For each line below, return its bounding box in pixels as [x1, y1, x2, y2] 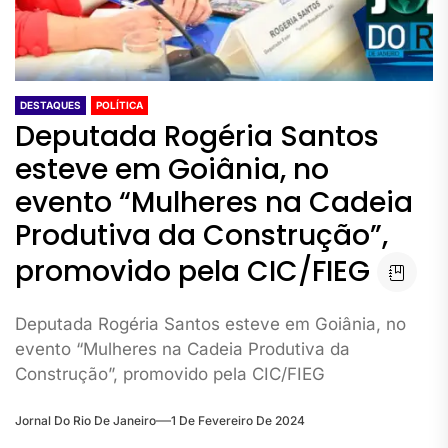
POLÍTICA [96, 98, 143, 111]
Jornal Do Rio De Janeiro [15, 413, 156, 429]
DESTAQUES [20, 98, 81, 111]
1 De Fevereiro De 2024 [171, 413, 305, 429]
